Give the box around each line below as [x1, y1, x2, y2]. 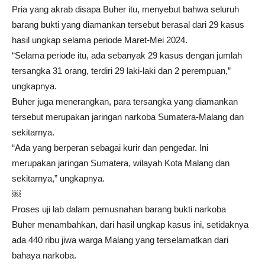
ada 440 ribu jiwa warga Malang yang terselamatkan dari [12, 235, 228, 245]
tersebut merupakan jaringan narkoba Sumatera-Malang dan [12, 112, 244, 122]
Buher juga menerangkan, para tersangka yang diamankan [12, 96, 238, 107]
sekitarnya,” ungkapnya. [12, 173, 105, 184]
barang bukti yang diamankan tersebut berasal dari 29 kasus [12, 20, 244, 30]
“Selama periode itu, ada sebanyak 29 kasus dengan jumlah [12, 50, 242, 61]
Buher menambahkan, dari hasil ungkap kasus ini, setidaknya [12, 219, 248, 230]
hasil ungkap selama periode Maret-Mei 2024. [12, 35, 188, 46]
